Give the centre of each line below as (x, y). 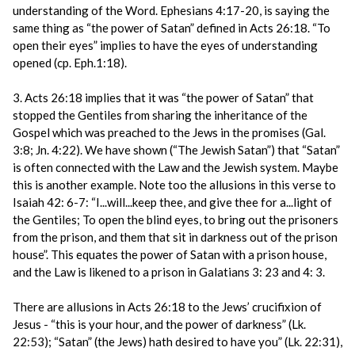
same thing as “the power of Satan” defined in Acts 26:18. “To (172, 28)
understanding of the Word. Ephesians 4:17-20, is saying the (171, 10)
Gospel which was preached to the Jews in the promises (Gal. (169, 132)
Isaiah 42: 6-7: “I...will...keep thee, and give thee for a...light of (172, 202)
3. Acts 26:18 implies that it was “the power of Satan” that (163, 97)
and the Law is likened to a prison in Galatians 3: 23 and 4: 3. (169, 272)
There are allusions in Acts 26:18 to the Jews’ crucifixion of (167, 307)
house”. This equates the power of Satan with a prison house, (170, 254)
